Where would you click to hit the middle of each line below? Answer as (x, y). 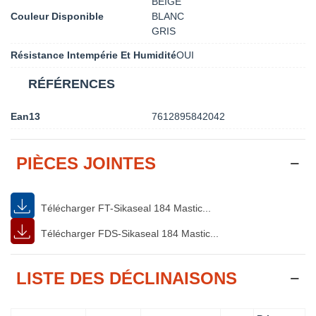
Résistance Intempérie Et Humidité (93, 55)
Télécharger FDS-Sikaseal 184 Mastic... (128, 233)
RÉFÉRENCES (72, 84)
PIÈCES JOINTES (86, 163)
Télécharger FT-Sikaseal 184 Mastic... (124, 208)
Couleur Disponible (57, 16)
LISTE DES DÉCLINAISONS (127, 278)
